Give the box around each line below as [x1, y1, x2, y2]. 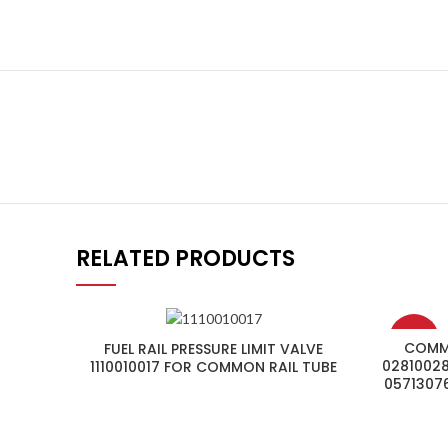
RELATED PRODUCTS [76, 243, 295, 274]
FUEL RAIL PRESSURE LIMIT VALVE [104, 339, 324, 360]
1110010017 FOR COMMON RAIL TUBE [90, 357, 338, 378]
